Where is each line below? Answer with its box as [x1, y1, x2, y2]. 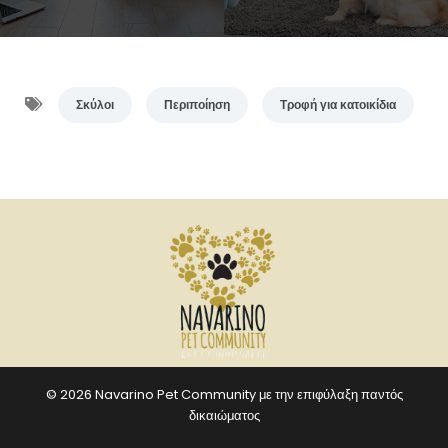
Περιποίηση [163, 96, 230, 113]
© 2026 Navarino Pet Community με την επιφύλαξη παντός [45, 385, 403, 404]
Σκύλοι [75, 96, 114, 113]
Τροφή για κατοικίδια [279, 96, 396, 113]
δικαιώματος [188, 406, 260, 425]
